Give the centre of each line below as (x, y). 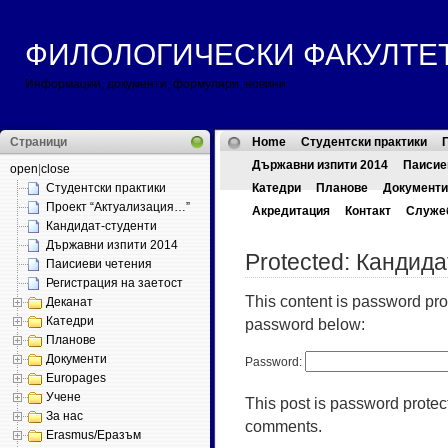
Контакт (368, 211)
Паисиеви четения (99, 264)
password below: (305, 324)
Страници (38, 142)
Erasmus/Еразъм (93, 435)
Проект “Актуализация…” (118, 207)
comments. (283, 426)
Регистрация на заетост (114, 283)
